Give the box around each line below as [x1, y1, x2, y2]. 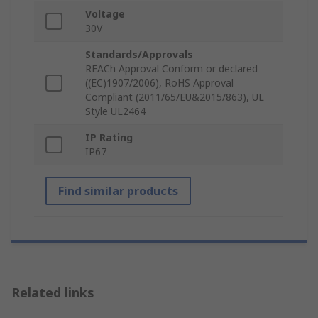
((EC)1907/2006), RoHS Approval [85, 76, 234, 90]
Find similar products [58, 183, 178, 199]
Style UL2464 [85, 104, 146, 119]
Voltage [85, 7, 125, 21]
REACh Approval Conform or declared [85, 62, 258, 76]
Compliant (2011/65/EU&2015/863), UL [85, 90, 264, 104]
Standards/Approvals [85, 48, 193, 62]
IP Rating [85, 131, 133, 145]
